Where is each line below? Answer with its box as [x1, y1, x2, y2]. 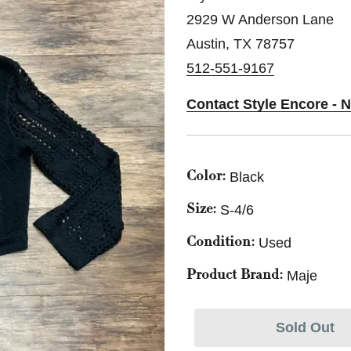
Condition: [186, 236, 255, 250]
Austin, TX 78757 [186, 36, 295, 52]
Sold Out [275, 320, 335, 335]
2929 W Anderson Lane [186, 12, 334, 27]
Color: [186, 170, 226, 184]
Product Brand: [186, 269, 283, 283]
